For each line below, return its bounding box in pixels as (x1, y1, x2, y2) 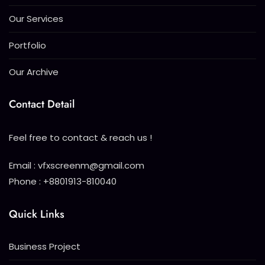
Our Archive (9, 66, 59, 79)
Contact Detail (9, 96, 75, 112)
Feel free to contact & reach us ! (9, 131, 152, 144)
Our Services (9, 12, 63, 25)
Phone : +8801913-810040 (9, 175, 117, 188)
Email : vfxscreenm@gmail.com (9, 159, 144, 172)
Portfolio (9, 39, 46, 52)
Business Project (9, 240, 80, 253)
